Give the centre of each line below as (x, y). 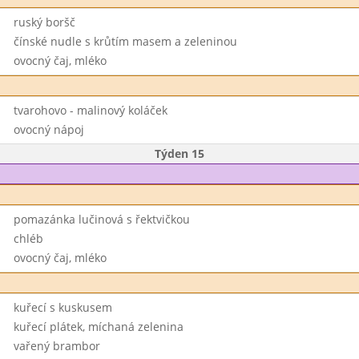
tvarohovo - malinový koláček (90, 110)
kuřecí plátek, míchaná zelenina (98, 327)
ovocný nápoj (48, 129)
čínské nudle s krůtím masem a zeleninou (125, 41)
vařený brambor (56, 346)
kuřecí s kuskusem (63, 307)
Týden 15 (179, 153)
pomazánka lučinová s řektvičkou (101, 219)
